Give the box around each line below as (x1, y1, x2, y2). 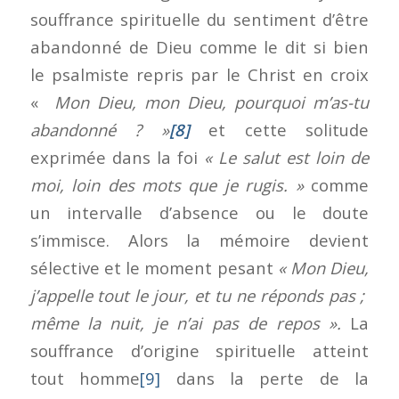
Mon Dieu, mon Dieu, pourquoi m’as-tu (45, 90, 370, 113)
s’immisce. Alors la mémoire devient (29, 228, 370, 251)
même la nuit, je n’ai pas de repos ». (29, 311, 351, 334)
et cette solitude (208, 118, 370, 141)
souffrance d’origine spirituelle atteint (29, 338, 370, 362)
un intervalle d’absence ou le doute (29, 200, 370, 224)
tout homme (29, 366, 141, 389)
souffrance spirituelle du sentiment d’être (29, 7, 370, 30)
